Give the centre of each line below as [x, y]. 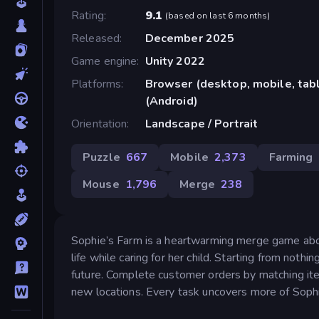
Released [96, 38]
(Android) [171, 101]
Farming [291, 157]
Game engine [104, 61]
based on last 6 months [218, 15]
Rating [88, 15]
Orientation [99, 124]
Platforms [96, 84]
